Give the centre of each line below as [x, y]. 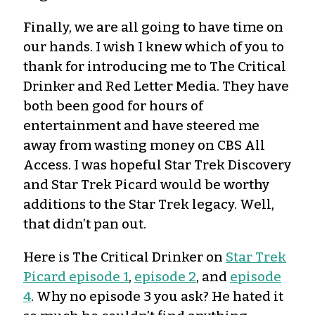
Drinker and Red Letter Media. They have [156, 86]
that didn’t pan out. [85, 224]
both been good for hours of [113, 105]
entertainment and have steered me [141, 125]
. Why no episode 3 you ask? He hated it [157, 296]
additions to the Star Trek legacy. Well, [149, 204]
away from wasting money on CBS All [144, 145]
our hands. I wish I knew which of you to [154, 46]
